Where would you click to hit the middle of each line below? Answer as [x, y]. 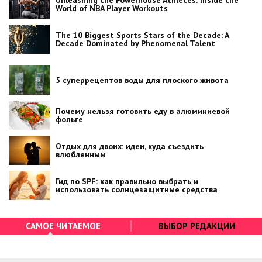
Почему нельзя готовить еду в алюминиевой [143, 111]
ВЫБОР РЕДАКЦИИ [197, 226]
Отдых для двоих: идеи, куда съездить [130, 146]
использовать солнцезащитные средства [137, 189]
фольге [69, 119]
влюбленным [81, 154]
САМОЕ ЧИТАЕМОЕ [63, 226]
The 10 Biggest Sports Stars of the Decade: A [142, 35]
